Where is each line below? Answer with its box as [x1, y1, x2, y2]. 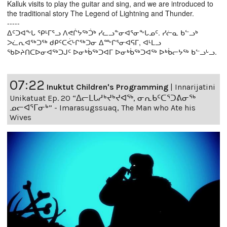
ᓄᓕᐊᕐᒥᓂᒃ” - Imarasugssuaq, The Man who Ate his [10, 103, 196, 113]
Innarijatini [175, 82, 215, 92]
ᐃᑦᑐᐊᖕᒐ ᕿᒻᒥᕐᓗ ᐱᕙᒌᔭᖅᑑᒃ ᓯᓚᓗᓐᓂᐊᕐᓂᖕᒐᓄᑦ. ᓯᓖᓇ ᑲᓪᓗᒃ [7, 27, 198, 38]
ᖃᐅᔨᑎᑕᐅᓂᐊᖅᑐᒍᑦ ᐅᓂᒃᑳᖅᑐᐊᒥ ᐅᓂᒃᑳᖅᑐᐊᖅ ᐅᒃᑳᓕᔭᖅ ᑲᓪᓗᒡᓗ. [7, 47, 217, 57]
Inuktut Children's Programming [47, 82, 168, 92]
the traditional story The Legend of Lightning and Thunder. [7, 8, 194, 19]
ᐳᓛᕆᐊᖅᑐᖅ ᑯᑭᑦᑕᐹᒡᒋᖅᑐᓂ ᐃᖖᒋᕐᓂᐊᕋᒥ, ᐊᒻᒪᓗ [7, 37, 161, 48]
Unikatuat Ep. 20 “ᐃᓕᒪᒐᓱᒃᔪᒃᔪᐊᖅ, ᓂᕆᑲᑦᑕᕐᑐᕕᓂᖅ [10, 93, 196, 103]
